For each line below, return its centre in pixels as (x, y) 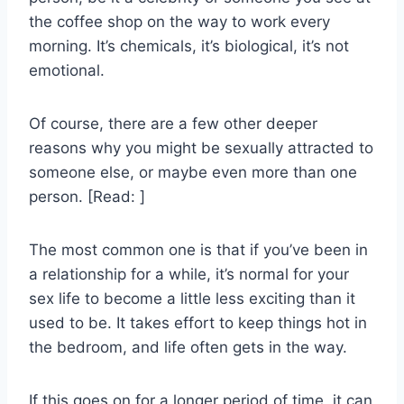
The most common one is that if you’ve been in (198, 250)
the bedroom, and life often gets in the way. (190, 348)
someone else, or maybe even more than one (193, 173)
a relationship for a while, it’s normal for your (189, 275)
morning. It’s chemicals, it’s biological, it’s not (189, 46)
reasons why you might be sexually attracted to (201, 148)
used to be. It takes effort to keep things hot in (198, 323)
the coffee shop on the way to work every (179, 22)
